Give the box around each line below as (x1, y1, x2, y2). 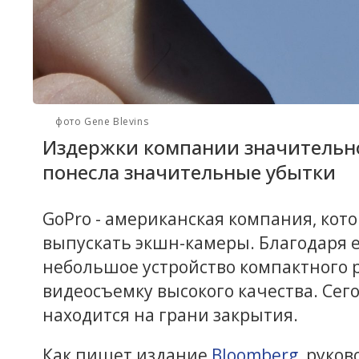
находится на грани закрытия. (42, 303, 302, 326)
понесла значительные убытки (42, 158, 336, 185)
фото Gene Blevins (55, 114, 149, 128)
